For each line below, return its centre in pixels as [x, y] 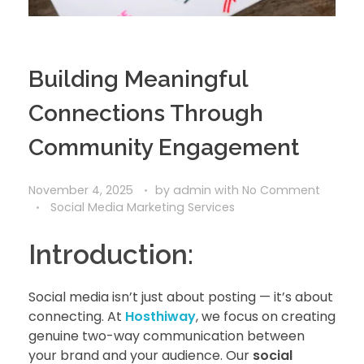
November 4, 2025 [81, 190]
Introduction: [111, 254]
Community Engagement [164, 147]
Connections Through [146, 113]
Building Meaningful [138, 79]
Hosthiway [160, 317]
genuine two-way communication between [167, 336]
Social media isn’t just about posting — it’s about [181, 297]
